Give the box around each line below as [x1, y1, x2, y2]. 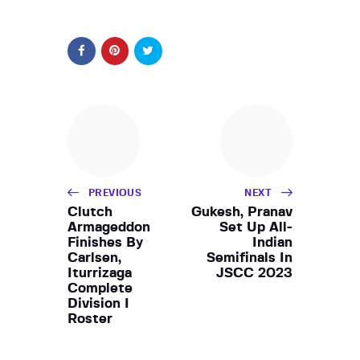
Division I [67, 296, 129, 310]
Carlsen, [67, 250, 121, 264]
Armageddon [67, 219, 150, 234]
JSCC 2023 [216, 265, 292, 280]
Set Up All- [219, 219, 292, 234]
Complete [67, 280, 133, 295]
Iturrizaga [67, 265, 132, 280]
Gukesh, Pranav [191, 204, 292, 219]
